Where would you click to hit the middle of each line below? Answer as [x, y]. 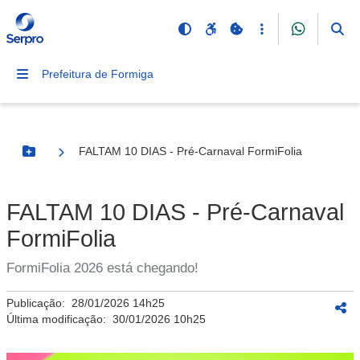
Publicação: [39, 303]
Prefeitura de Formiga [98, 74]
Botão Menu [61, 158]
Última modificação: [59, 319]
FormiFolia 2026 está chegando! [102, 268]
